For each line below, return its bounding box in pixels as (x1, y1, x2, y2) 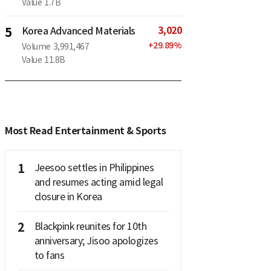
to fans (34, 249, 64, 262)
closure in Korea (34, 191, 102, 203)
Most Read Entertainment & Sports (5, 125, 166, 138)
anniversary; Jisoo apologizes (34, 235, 158, 247)
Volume (21, 41, 51, 53)
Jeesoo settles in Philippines (34, 162, 154, 174)
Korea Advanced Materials (21, 25, 135, 38)
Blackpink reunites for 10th (34, 220, 146, 233)
